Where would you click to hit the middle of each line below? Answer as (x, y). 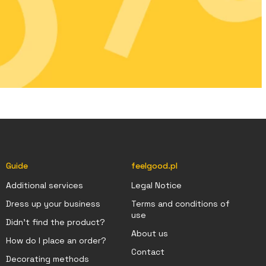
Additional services (44, 186)
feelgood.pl (155, 166)
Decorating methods (47, 259)
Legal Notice (157, 186)
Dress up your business (53, 204)
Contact (148, 252)
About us (150, 234)
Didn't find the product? (55, 222)
